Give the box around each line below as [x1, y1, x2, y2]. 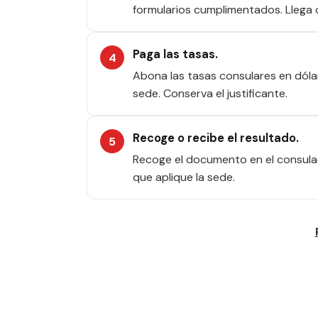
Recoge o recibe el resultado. [133, 131, 299, 146]
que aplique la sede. [133, 170, 235, 185]
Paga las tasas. [133, 47, 218, 62]
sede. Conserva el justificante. [133, 86, 287, 101]
